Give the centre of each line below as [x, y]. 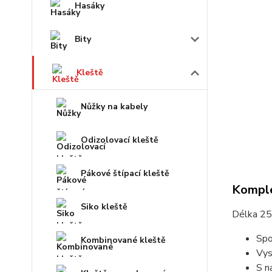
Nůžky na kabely [114, 106]
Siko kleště [104, 206]
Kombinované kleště [123, 240]
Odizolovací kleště [120, 140]
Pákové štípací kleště [125, 173]
